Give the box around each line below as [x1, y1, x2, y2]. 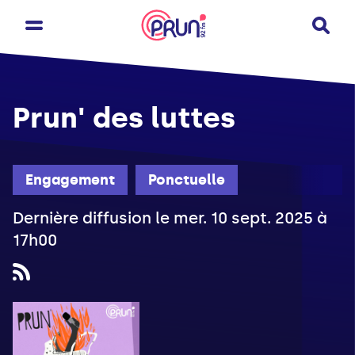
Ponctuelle [148, 171, 225, 189]
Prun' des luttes [13, 101, 235, 135]
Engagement [25, 171, 115, 189]
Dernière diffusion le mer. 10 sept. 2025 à [13, 208, 327, 228]
